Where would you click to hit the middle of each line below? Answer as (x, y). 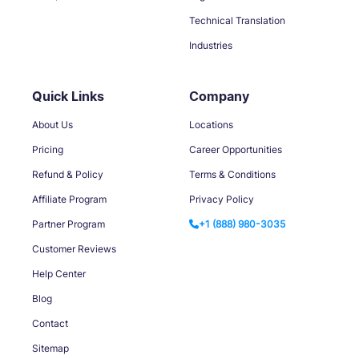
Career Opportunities (236, 149)
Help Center (59, 273)
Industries (211, 45)
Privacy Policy (222, 199)
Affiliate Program (69, 199)
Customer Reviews (74, 248)
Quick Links (68, 96)
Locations (211, 124)
